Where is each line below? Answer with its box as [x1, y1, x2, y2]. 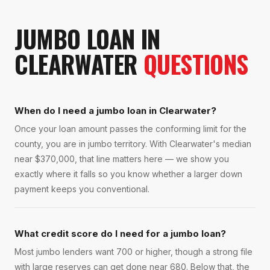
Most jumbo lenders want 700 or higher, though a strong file [14, 246, 253, 257]
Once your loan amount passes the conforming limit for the [14, 124, 246, 134]
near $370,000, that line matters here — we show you [14, 154, 229, 165]
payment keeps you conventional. [14, 184, 149, 195]
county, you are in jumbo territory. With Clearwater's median [14, 139, 251, 149]
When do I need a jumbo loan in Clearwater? [14, 105, 216, 117]
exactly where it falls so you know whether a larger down [14, 169, 242, 180]
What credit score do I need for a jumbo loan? [14, 228, 226, 240]
